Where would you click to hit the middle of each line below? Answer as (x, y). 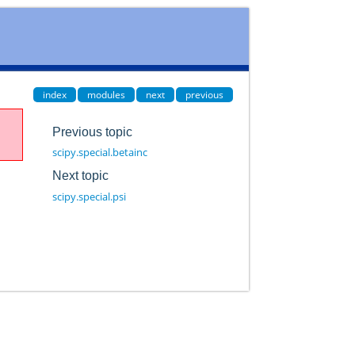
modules (106, 94)
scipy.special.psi (89, 196)
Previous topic (92, 132)
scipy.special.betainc (99, 153)
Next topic (80, 175)
